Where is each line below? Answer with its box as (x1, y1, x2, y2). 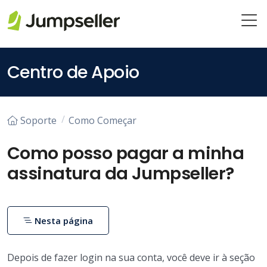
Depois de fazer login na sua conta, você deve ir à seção (7, 250, 255, 264)
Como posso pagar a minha (7, 141, 244, 165)
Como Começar (69, 113, 137, 127)
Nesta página (32, 214, 94, 226)
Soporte (20, 113, 57, 127)
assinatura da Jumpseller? (7, 161, 234, 185)
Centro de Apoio (7, 60, 139, 84)
